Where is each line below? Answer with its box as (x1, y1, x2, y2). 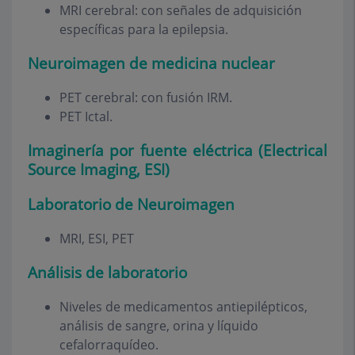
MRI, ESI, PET (59, 229, 134, 247)
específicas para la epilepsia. (59, 20, 228, 38)
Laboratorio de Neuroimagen (28, 193, 235, 215)
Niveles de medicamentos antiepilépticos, (59, 298, 307, 316)
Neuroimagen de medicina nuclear (28, 52, 275, 74)
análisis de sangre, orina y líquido (59, 317, 258, 335)
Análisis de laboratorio (28, 261, 187, 283)
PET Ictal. (59, 108, 113, 126)
